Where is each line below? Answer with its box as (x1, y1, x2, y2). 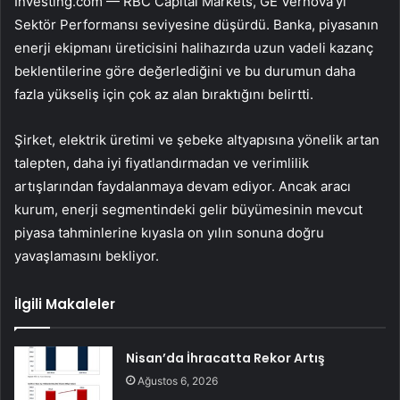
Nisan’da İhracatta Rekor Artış (126, 349, 326, 368)
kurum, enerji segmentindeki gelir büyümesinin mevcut (14, 201, 362, 219)
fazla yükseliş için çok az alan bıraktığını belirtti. (14, 86, 313, 104)
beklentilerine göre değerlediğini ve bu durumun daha (14, 62, 355, 80)
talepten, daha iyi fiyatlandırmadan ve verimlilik (14, 154, 309, 172)
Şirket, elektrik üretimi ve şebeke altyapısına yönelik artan (14, 131, 379, 149)
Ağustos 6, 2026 (137, 374, 219, 388)
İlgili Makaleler (14, 295, 115, 314)
